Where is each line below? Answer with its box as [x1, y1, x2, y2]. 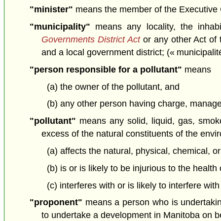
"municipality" [29, 22, 90, 32]
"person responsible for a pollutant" [29, 64, 182, 74]
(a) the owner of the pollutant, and [46, 81, 180, 92]
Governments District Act [41, 35, 143, 45]
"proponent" [29, 197, 82, 208]
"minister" [29, 4, 73, 15]
